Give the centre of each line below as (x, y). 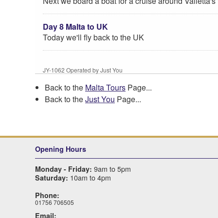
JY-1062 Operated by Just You (83, 70)
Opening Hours (61, 149)
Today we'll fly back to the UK (93, 37)
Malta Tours (105, 87)
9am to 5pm (111, 168)
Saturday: (52, 177)
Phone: (47, 195)
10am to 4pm (90, 177)
